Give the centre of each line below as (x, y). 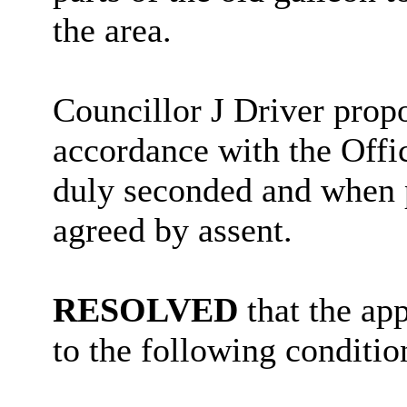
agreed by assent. (172, 230)
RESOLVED (145, 310)
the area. (112, 30)
